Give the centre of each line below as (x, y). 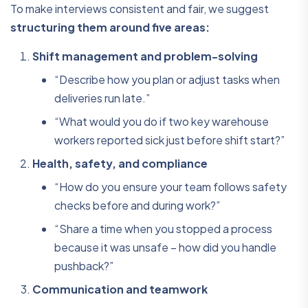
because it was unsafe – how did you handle (165, 247)
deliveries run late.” (102, 98)
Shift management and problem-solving (145, 56)
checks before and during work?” (137, 206)
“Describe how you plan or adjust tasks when (167, 80)
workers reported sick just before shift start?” (169, 140)
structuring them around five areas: (110, 27)
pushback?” (84, 266)
